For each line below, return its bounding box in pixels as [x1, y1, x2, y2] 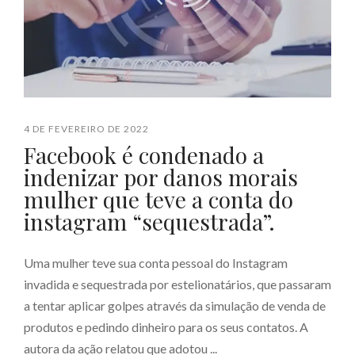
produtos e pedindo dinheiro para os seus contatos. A [24, 319, 308, 334]
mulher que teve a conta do [24, 185, 293, 214]
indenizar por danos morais [24, 162, 298, 192]
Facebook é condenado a [24, 140, 264, 170]
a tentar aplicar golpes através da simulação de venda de [24, 298, 326, 313]
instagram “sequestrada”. [24, 207, 275, 236]
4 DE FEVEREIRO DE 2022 [24, 123, 149, 135]
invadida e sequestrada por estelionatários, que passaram [24, 277, 331, 292]
